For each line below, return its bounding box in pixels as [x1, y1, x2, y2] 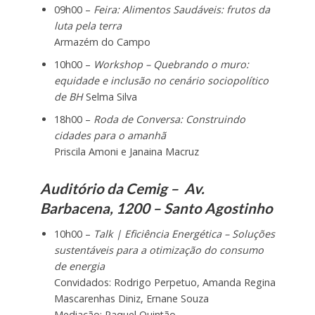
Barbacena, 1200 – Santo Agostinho [39, 200, 273, 217]
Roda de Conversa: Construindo [93, 112, 245, 127]
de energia [53, 259, 105, 273]
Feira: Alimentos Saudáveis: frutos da [93, 3, 270, 17]
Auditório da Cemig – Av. [39, 180, 205, 198]
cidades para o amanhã [53, 129, 166, 143]
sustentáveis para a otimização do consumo [53, 243, 264, 257]
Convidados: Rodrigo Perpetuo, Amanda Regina [53, 275, 276, 289]
